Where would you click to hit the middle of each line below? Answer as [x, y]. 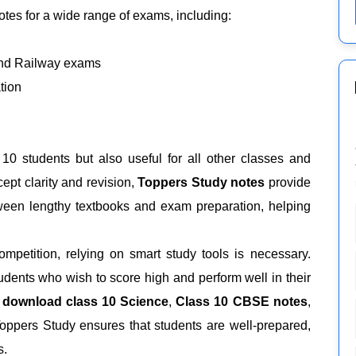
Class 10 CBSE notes [242, 301]
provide [288, 182]
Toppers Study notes [201, 182]
